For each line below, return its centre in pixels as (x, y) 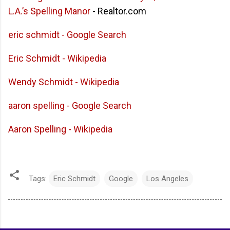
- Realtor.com (118, 11)
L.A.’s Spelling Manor (49, 11)
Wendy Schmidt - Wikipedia (64, 82)
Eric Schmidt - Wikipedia (57, 59)
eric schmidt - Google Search (67, 35)
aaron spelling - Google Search (70, 106)
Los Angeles (167, 179)
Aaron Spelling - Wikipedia (60, 129)
